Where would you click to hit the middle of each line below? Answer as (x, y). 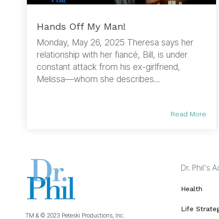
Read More (189, 114)
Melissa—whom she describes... (98, 79)
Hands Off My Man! (81, 26)
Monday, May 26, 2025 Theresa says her (115, 42)
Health (191, 188)
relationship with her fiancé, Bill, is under (112, 54)
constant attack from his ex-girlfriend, (109, 66)
